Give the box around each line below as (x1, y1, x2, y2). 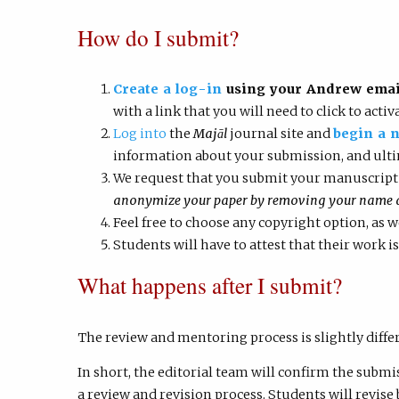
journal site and (227, 126, 333, 142)
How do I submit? (77, 21, 239, 53)
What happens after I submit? (77, 269, 342, 300)
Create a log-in (113, 81, 222, 98)
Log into (113, 126, 167, 142)
